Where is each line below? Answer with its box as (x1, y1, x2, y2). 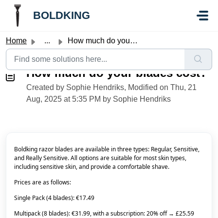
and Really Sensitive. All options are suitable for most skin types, (14, 154, 186, 162)
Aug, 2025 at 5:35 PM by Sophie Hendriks (26, 95, 171, 103)
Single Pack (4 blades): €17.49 (14, 194, 94, 202)
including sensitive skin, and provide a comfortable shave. (14, 163, 169, 171)
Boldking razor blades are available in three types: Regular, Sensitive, (14, 145, 200, 153)
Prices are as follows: (14, 178, 71, 186)
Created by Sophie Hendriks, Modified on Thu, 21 (26, 83, 197, 91)
